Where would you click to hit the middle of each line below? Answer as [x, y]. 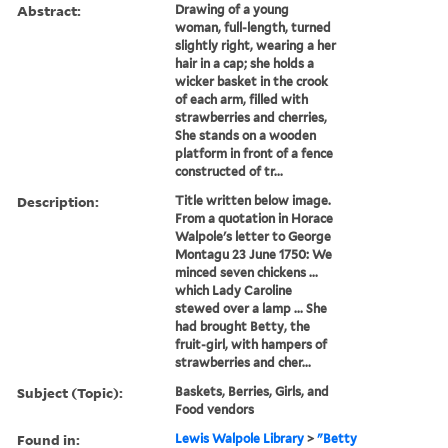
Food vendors [215, 409]
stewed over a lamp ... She [251, 308]
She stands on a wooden [246, 135]
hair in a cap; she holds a [245, 63]
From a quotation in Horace [254, 218]
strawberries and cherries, [251, 117]
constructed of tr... [229, 171]
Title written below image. [253, 200]
